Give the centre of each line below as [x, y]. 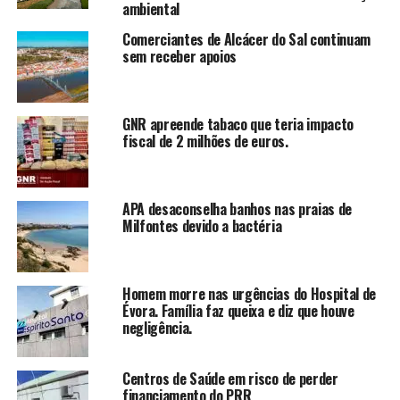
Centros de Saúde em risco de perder [230, 378]
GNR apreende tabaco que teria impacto [238, 124]
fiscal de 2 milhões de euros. [205, 141]
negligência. [157, 327]
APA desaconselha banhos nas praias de [237, 208]
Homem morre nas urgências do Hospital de [249, 293]
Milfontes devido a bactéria [202, 225]
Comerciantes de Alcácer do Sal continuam [246, 39]
